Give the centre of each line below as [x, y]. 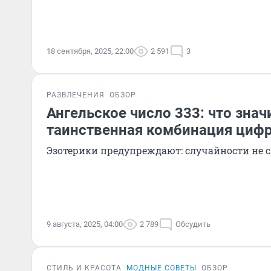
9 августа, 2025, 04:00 [85, 224]
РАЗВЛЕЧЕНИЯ [76, 95]
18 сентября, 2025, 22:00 [90, 51]
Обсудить [193, 224]
